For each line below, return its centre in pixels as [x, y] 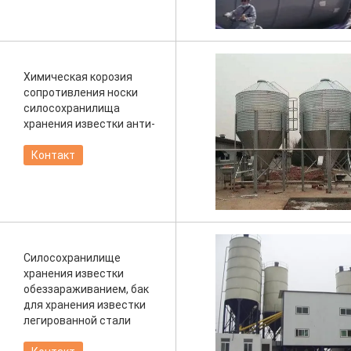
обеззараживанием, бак [86, 289]
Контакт [53, 155]
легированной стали [77, 320]
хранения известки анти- [89, 124]
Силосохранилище [72, 258]
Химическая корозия [78, 77]
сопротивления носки [81, 92]
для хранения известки [85, 305]
